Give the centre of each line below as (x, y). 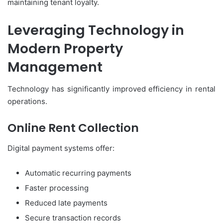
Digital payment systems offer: (61, 148)
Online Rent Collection (73, 128)
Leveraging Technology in (96, 30)
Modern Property (65, 48)
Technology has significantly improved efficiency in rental (111, 89)
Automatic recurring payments (78, 173)
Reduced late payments (66, 203)
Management (55, 67)
